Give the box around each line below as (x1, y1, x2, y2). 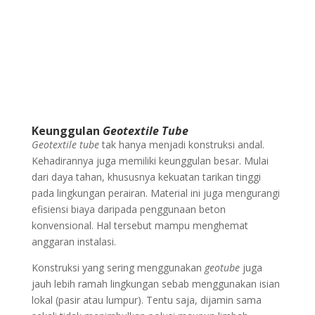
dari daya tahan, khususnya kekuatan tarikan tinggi (31, 169, 261, 184)
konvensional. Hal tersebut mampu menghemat (31, 218, 248, 232)
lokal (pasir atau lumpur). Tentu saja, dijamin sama (31, 292, 262, 307)
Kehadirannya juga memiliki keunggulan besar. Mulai (31, 153, 269, 167)
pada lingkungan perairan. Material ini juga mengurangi (31, 186, 280, 200)
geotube (204, 260, 243, 274)
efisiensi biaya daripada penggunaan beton (31, 202, 226, 216)
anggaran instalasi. (31, 234, 119, 248)
